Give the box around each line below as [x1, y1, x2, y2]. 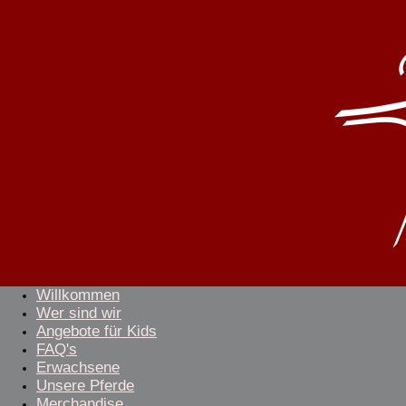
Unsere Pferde [36, 377, 134, 394]
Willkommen [36, 286, 120, 304]
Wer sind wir [36, 304, 121, 322]
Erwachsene [36, 359, 120, 376]
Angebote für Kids [36, 323, 157, 340]
